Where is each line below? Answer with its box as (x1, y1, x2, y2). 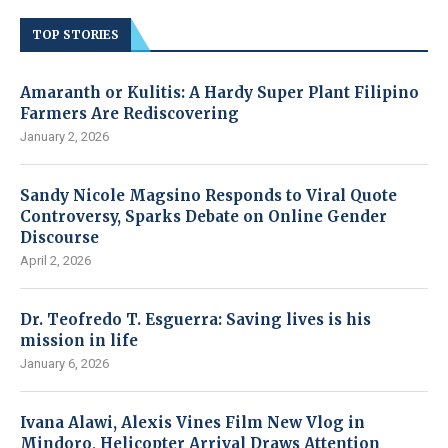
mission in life (20, 330, 138, 350)
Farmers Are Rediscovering (20, 103, 239, 123)
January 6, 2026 (20, 355, 109, 371)
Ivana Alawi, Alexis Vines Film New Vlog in (20, 412, 365, 432)
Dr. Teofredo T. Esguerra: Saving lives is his (20, 309, 371, 329)
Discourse (20, 227, 99, 247)
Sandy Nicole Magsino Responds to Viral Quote (20, 185, 397, 205)
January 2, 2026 (20, 128, 109, 144)
